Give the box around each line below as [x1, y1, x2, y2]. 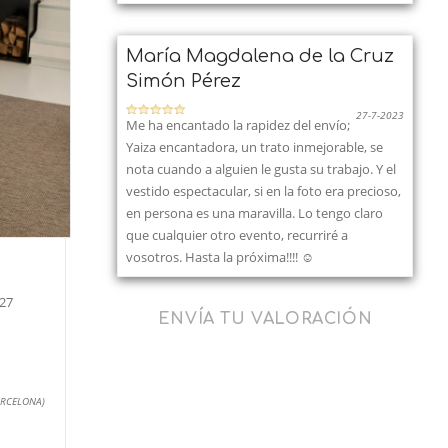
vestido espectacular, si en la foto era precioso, [126, 182, 401, 200]
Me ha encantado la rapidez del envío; [126, 116, 350, 134]
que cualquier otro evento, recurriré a [126, 226, 348, 244]
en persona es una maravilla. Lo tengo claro [126, 204, 383, 222]
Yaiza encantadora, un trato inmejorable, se [126, 138, 383, 156]
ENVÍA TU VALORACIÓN [157, 310, 373, 328]
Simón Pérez [126, 71, 241, 91]
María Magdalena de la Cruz [126, 46, 394, 66]
